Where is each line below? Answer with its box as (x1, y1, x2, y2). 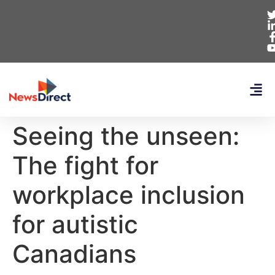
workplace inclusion (12, 180, 245, 210)
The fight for (12, 150, 158, 180)
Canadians (12, 239, 136, 269)
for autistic (12, 209, 138, 239)
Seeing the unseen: (12, 121, 239, 151)
